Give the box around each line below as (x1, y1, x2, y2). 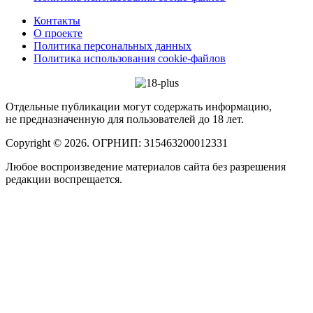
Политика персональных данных (34, 39, 191, 52)
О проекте (34, 27, 82, 39)
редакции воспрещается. (6, 173, 122, 186)
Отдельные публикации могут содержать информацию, (6, 101, 272, 113)
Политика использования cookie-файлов (34, 52, 226, 64)
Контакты (34, 14, 80, 27)
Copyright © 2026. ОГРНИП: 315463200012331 (6, 137, 228, 150)
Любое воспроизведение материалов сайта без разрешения (6, 161, 286, 173)
